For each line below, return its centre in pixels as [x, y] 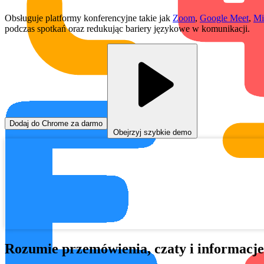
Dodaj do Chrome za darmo [56, 123]
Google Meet [224, 18]
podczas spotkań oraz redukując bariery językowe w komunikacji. [127, 28]
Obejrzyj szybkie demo [152, 132]
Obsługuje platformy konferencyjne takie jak [89, 18]
